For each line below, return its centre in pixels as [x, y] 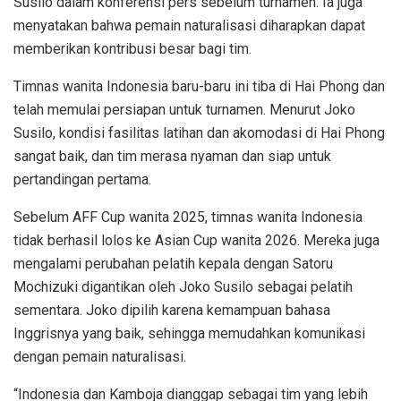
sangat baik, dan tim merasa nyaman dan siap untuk [172, 157]
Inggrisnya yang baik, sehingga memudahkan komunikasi [189, 334]
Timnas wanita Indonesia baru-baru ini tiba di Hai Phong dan [199, 87]
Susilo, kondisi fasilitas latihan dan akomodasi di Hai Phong [199, 133]
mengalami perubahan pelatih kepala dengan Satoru [173, 264]
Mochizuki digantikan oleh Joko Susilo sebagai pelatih [183, 287]
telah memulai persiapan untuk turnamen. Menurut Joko [184, 110]
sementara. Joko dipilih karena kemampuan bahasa [172, 311]
